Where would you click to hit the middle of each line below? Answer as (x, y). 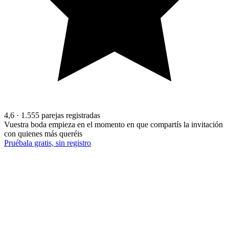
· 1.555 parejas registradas (58, 116)
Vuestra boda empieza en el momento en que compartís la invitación (113, 125)
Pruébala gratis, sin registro (48, 143)
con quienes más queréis (43, 134)
